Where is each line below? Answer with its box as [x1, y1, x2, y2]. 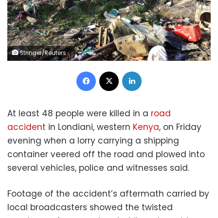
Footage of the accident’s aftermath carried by [7, 187, 209, 200]
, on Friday [159, 121, 201, 133]
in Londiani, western [46, 121, 133, 133]
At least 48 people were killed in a [7, 107, 151, 119]
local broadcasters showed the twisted [7, 201, 173, 213]
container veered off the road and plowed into [7, 148, 205, 160]
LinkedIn [141, 66, 166, 75]
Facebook [95, 66, 127, 75]
